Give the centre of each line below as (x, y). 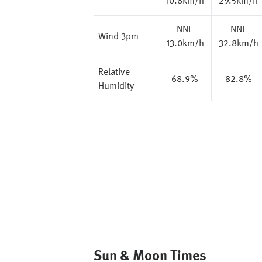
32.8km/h (238, 44)
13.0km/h (185, 44)
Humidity (116, 87)
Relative (114, 73)
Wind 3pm (118, 37)
